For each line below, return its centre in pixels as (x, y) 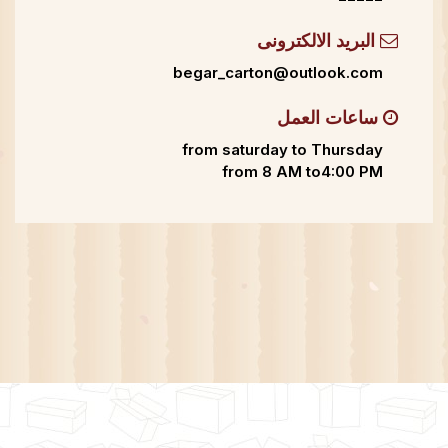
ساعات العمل (330, 119)
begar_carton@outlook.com (278, 72)
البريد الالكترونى (318, 42)
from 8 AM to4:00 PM (302, 171)
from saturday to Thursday (282, 149)
